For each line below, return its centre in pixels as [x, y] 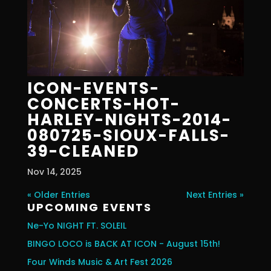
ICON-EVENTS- [93, 88]
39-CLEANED [83, 151]
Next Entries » [215, 194]
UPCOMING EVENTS [89, 207]
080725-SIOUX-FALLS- [128, 135]
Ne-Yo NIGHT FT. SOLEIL [77, 225]
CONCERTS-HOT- [103, 104]
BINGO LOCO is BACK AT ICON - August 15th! [123, 243]
